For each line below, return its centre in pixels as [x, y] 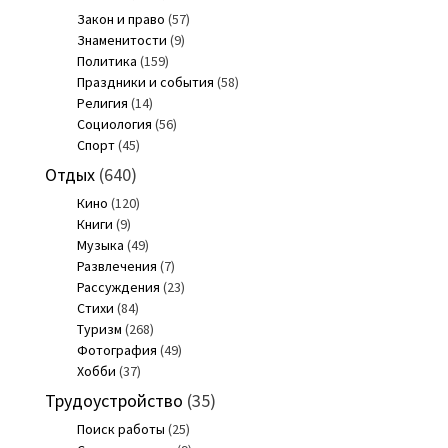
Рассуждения [118, 286]
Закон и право [120, 18]
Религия [102, 102]
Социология [114, 123]
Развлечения [116, 265]
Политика [106, 60]
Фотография [116, 349]
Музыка [100, 244]
